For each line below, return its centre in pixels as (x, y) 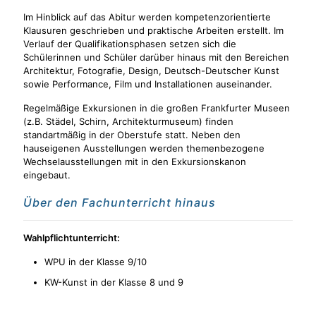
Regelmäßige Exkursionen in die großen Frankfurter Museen (157, 108)
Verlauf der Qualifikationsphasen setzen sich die (130, 44)
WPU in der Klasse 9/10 (96, 262)
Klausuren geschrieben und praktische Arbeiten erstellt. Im (153, 30)
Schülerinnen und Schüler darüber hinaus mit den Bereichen (156, 57)
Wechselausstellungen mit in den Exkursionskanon (135, 162)
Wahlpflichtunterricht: (72, 238)
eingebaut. (47, 175)
